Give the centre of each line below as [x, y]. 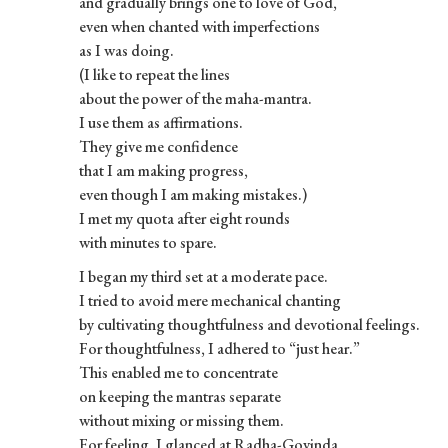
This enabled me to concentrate [178, 372]
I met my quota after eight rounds [184, 218]
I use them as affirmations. [160, 122]
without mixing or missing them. [181, 420]
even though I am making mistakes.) [192, 194]
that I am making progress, [163, 170]
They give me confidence [158, 146]
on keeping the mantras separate [179, 396]
